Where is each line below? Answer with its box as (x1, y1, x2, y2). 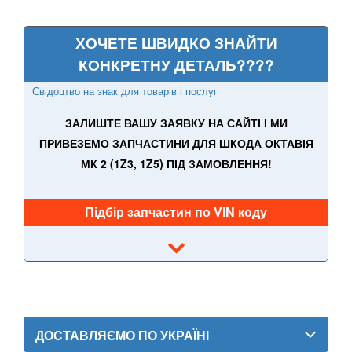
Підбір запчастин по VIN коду (85, 202, 267, 221)
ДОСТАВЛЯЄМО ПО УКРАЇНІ (35, 325, 209, 344)
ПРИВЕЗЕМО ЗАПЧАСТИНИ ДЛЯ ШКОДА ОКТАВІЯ (38, 134, 313, 151)
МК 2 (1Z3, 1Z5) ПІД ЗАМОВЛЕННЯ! (80, 155, 272, 171)
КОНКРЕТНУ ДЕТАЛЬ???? (78, 53, 274, 75)
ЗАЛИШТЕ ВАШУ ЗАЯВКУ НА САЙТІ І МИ (64, 114, 288, 130)
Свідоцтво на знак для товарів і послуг (32, 82, 218, 98)
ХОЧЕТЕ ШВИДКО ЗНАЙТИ (75, 31, 277, 53)
